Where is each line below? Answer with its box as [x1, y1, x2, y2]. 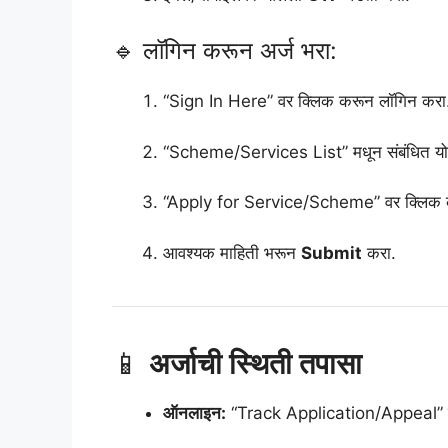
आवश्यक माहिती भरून [163, 242, 301, 263]
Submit [301, 242, 362, 263]
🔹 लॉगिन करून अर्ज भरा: [112, 36, 337, 66]
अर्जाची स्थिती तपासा [149, 345, 362, 381]
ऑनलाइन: [163, 402, 226, 423]
